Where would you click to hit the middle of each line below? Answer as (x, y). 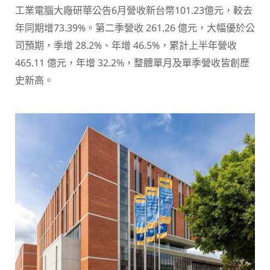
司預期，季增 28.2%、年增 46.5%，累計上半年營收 (126, 45)
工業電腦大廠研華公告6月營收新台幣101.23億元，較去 (134, 10)
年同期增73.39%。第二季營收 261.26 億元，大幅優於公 (135, 28)
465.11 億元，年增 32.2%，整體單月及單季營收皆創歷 (132, 63)
